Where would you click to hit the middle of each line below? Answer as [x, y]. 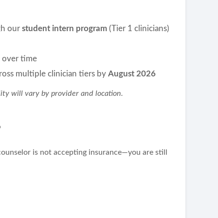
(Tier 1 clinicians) [139, 29]
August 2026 [132, 74]
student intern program [66, 29]
